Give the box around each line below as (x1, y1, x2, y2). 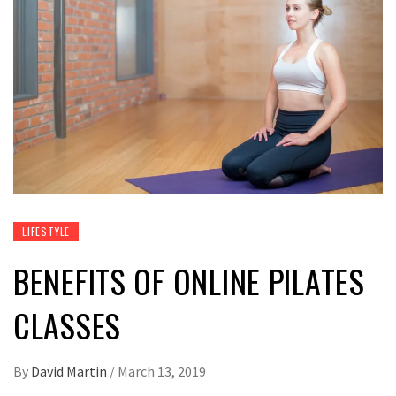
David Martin (31, 362, 110, 380)
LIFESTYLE (22, 223, 71, 239)
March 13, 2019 (118, 362, 206, 380)
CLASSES (13, 301, 122, 348)
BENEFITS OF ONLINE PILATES (13, 256, 365, 304)
